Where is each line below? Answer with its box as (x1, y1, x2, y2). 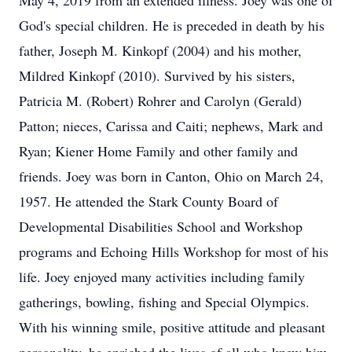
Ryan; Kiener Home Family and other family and (19, 141, 298, 160)
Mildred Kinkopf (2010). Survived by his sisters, (19, 66, 295, 85)
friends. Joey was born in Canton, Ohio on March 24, (19, 167, 324, 185)
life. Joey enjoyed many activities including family (19, 267, 305, 286)
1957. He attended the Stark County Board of (19, 192, 278, 211)
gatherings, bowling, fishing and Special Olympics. (19, 292, 310, 311)
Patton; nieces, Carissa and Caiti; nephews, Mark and (19, 116, 323, 135)
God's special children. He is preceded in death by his (19, 16, 324, 35)
